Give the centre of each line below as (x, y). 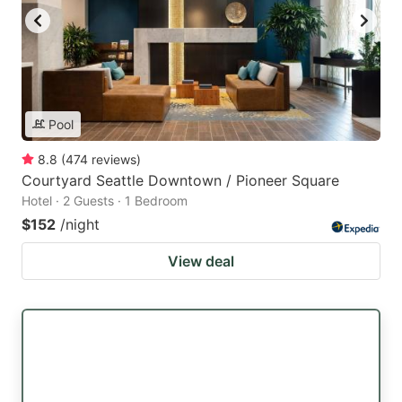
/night (80, 224)
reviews (114, 159)
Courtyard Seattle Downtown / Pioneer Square (180, 180)
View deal (201, 261)
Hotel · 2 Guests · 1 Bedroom (105, 200)
